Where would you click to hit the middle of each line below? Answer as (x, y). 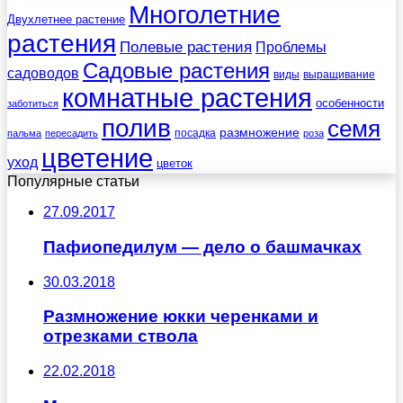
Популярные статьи (73, 182)
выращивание (339, 75)
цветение (97, 158)
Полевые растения (186, 48)
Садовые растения (176, 71)
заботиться (33, 104)
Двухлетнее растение (66, 20)
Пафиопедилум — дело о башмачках (202, 246)
